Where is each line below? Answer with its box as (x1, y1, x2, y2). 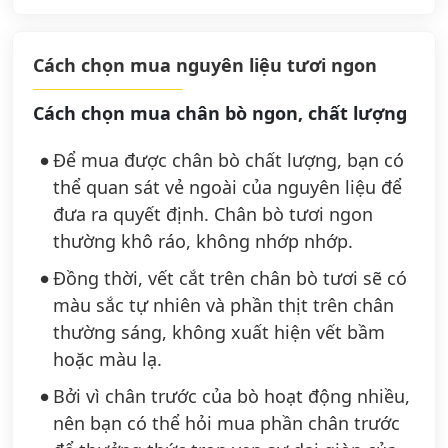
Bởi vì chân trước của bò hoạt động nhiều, (53, 384, 410, 409)
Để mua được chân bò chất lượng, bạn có (53, 148, 404, 173)
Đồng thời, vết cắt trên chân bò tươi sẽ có (53, 266, 407, 291)
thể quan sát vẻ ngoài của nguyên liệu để (53, 175, 402, 200)
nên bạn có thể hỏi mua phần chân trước (53, 411, 400, 436)
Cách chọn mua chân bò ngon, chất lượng (33, 101, 407, 126)
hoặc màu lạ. (53, 347, 162, 372)
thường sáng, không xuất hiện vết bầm (53, 320, 385, 345)
